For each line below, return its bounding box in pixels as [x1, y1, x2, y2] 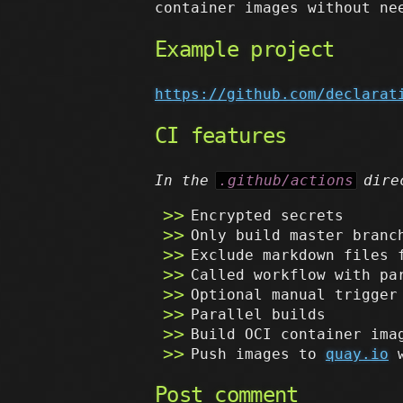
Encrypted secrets [191, 207, 344, 224]
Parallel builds [191, 306, 326, 323]
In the [155, 172, 218, 189]
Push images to [191, 345, 326, 363]
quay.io [326, 345, 389, 363]
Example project [155, 37, 335, 62]
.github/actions [219, 172, 354, 189]
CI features [155, 123, 287, 148]
